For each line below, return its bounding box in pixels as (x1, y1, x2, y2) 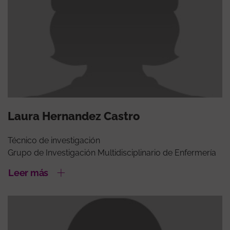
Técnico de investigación (8, 135, 100, 145)
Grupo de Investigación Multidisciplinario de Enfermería (8, 147, 216, 158)
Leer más (8, 167, 48, 178)
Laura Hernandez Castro (8, 109, 140, 123)
